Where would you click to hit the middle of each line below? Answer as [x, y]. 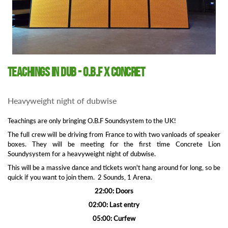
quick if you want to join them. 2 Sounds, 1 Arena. [80, 177]
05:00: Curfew [114, 218]
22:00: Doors [114, 191]
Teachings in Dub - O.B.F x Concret [76, 73]
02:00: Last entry [114, 204]
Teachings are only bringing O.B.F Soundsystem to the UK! [92, 120]
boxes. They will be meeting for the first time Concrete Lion [114, 144]
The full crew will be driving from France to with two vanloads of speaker [114, 134]
